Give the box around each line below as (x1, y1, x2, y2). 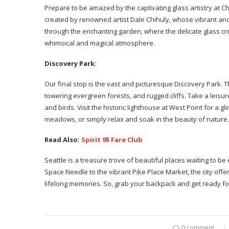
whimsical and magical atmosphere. (44, 38, 155, 48)
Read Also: (44, 135, 81, 144)
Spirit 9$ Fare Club (81, 135, 143, 144)
